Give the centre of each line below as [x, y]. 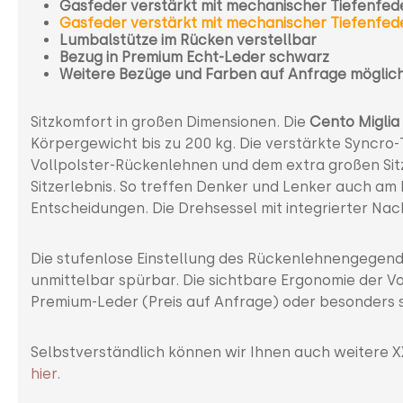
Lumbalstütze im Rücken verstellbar [188, 40]
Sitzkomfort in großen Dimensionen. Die [170, 121]
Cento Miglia [354, 121]
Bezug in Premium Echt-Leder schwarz [194, 57]
